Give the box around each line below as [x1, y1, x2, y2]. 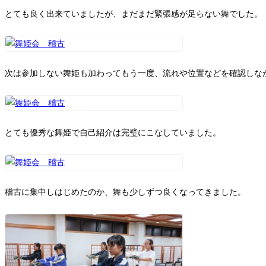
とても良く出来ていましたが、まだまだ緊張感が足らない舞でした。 [5, 9, 262, 19]
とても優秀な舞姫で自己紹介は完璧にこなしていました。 [5, 128, 221, 138]
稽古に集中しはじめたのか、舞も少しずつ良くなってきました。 [5, 188, 246, 197]
